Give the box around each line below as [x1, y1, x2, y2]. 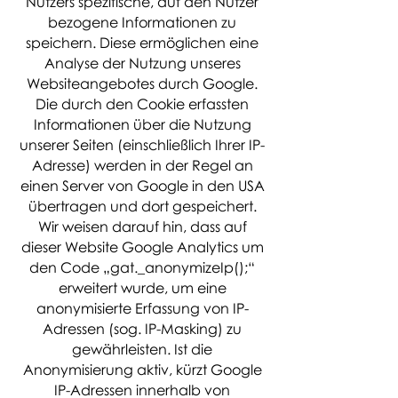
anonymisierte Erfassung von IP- [36, 299, 249, 317]
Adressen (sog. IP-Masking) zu [43, 320, 242, 338]
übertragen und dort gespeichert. [28, 197, 257, 215]
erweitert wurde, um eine [58, 279, 227, 297]
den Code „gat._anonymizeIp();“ [29, 259, 255, 276]
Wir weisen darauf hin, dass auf [37, 218, 247, 235]
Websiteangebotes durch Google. [27, 75, 258, 92]
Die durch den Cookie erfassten [36, 95, 249, 113]
